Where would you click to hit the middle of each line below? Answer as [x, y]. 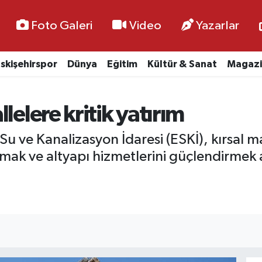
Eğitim [122, 64]
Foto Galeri [62, 25]
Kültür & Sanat [182, 64]
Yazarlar [217, 25]
